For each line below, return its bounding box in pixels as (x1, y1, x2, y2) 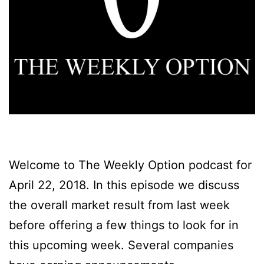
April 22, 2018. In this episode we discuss (9, 177, 239, 192)
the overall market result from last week (9, 197, 230, 212)
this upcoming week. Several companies (9, 237, 233, 252)
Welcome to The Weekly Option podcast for (9, 157, 252, 172)
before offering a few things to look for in (9, 217, 239, 232)
